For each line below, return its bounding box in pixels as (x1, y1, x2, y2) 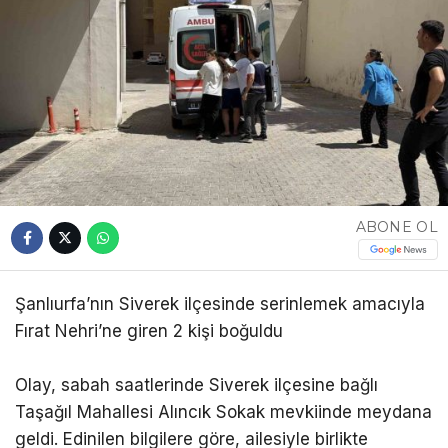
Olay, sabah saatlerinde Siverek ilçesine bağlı (15, 375, 378, 396)
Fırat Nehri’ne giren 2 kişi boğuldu (15, 321, 283, 342)
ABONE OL (355, 217, 438, 236)
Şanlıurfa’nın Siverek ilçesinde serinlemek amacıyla (15, 294, 425, 315)
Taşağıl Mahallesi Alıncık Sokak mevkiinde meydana (15, 402, 432, 423)
